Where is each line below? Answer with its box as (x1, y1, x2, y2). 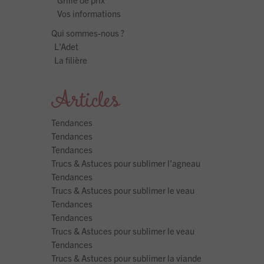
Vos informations (57, 8, 121, 19)
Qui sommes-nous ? (51, 27, 124, 39)
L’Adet (54, 41, 78, 52)
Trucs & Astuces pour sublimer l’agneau (51, 157, 200, 169)
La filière (54, 54, 87, 66)
